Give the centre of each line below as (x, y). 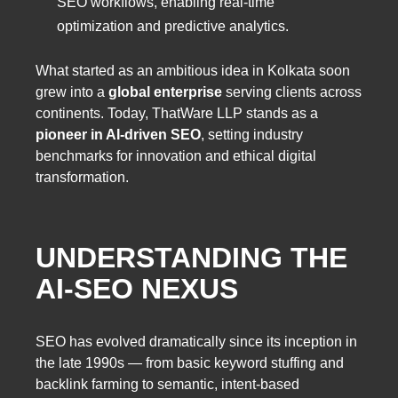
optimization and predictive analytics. (173, 26)
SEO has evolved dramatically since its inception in (196, 341)
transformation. (82, 177)
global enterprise (165, 92)
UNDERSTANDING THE (191, 258)
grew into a (72, 92)
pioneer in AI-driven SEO (118, 134)
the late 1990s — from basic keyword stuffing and (190, 362)
